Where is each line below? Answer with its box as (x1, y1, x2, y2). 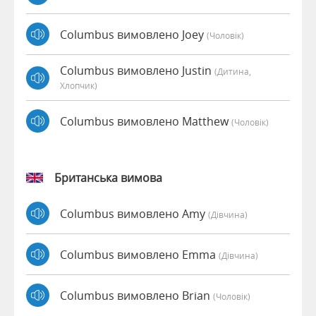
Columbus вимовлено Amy (60, 205, 208, 221)
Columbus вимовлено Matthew (60, 113, 231, 129)
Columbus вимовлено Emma (60, 246, 219, 262)
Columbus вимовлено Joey (60, 26, 207, 42)
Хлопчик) (60, 80, 97, 92)
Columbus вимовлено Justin (60, 63, 214, 79)
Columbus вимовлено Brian (60, 287, 213, 303)
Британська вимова (54, 170, 162, 186)
